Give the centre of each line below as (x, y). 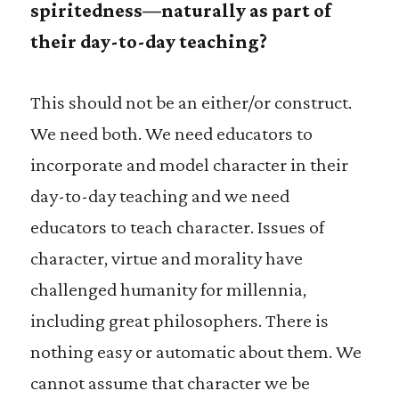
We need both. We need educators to (171, 133)
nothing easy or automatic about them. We (195, 351)
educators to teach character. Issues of (177, 227)
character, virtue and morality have (166, 258)
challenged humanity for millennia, (168, 289)
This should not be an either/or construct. (191, 102)
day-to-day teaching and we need (159, 195)
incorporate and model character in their (189, 164)
